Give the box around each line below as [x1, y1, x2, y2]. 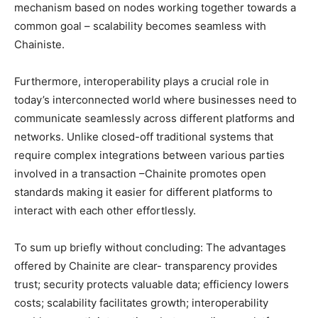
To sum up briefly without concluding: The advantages [14, 240, 286, 254]
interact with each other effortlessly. [14, 203, 196, 217]
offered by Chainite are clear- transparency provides [14, 258, 278, 273]
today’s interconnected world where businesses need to [14, 92, 297, 106]
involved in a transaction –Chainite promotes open [14, 166, 266, 180]
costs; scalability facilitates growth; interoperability [14, 295, 268, 309]
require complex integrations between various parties [14, 148, 285, 162]
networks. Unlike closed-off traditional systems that [14, 129, 273, 143]
